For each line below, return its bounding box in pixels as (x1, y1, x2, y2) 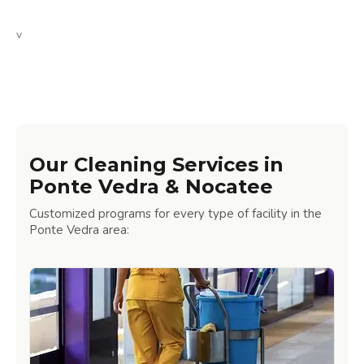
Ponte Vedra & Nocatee (29, 175, 273, 199)
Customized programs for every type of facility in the (29, 206, 322, 223)
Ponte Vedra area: (29, 222, 129, 239)
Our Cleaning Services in (29, 153, 284, 177)
